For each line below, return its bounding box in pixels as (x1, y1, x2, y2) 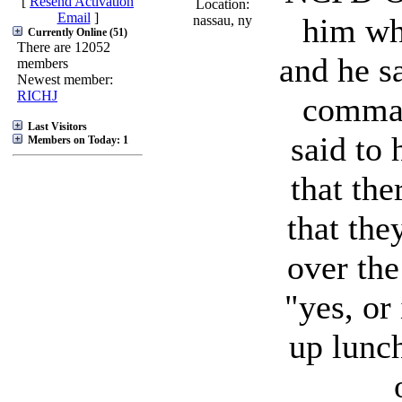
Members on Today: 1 (25, 134, 128, 146)
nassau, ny (193, 13, 252, 28)
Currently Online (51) (25, 26, 127, 39)
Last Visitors (25, 120, 87, 133)
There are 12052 (17, 39, 110, 55)
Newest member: (17, 72, 113, 87)
